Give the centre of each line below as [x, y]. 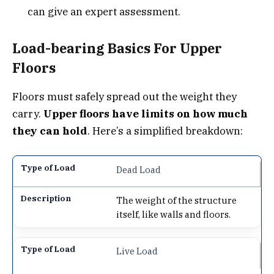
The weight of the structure [177, 200]
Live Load [137, 251]
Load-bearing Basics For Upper [117, 49]
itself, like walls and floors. [174, 214]
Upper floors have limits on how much [146, 113]
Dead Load [139, 169]
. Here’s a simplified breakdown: [165, 131]
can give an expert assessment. [104, 11]
